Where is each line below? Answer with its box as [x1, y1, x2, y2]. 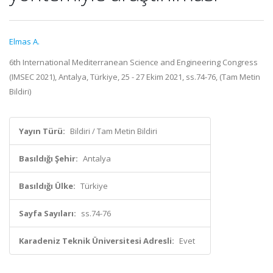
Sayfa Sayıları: [19, 208, 76, 219]
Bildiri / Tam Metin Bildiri [70, 126, 157, 136]
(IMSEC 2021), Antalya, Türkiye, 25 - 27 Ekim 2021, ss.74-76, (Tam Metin [9, 71, 260, 82]
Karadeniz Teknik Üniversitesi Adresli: [19, 235, 174, 246]
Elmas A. [9, 36, 40, 47]
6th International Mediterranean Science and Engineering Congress [9, 57, 258, 68]
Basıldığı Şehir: [19, 153, 78, 164]
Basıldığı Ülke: [19, 180, 76, 191]
